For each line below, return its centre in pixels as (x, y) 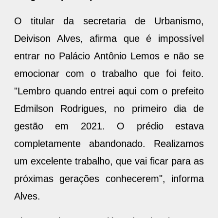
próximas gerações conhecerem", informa (109, 178)
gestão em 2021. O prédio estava (109, 126)
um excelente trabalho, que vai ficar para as (109, 161)
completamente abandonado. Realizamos (109, 143)
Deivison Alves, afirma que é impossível (109, 38)
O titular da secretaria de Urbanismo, (109, 21)
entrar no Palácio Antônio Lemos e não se (109, 56)
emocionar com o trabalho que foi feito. (109, 73)
